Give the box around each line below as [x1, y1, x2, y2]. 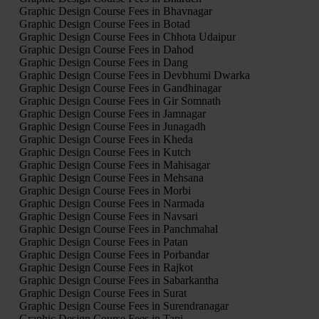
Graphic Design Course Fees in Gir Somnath [19, 94, 221, 107]
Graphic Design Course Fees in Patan [19, 235, 188, 248]
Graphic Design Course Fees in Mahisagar [19, 158, 210, 171]
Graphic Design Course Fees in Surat [19, 286, 187, 299]
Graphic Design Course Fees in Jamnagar [19, 107, 206, 120]
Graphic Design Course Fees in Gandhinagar [19, 81, 221, 94]
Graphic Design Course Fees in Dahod [19, 43, 194, 56]
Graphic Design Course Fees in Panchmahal [19, 222, 218, 235]
